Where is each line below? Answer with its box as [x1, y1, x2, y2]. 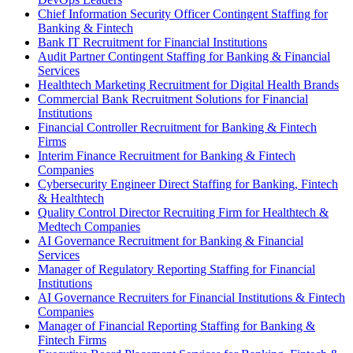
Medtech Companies [38, 220, 140, 234]
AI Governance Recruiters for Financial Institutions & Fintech [38, 291, 345, 305]
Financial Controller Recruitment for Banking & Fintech [38, 121, 317, 135]
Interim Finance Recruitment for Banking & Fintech [38, 149, 295, 163]
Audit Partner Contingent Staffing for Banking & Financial [38, 50, 330, 64]
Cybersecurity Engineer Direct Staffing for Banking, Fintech [38, 177, 338, 191]
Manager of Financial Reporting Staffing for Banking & [38, 319, 315, 333]
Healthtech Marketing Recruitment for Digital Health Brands [38, 78, 339, 92]
